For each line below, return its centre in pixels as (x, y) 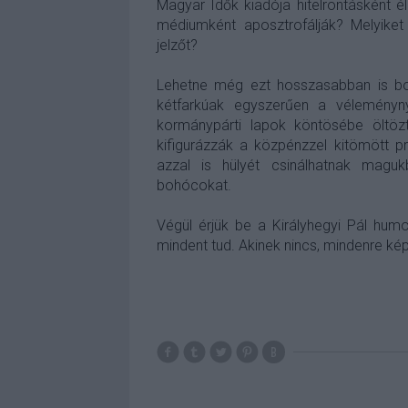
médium (183, 25)
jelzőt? (177, 46)
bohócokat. (194, 186)
